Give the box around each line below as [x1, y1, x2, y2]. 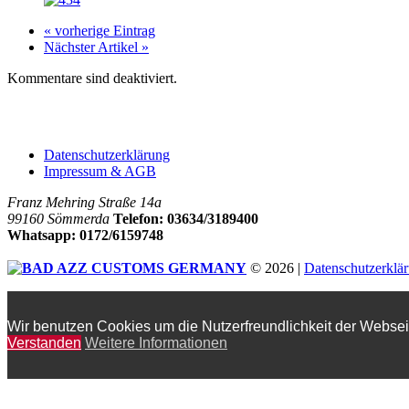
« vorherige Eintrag [44, 22, 155, 38]
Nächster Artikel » [44, 38, 149, 55]
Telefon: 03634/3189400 [113, 210, 258, 226]
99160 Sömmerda [7, 210, 110, 226]
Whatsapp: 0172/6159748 [7, 226, 163, 243]
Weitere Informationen [85, 334, 227, 351]
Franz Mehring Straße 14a [7, 194, 162, 210]
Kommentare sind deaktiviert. [7, 69, 177, 86]
